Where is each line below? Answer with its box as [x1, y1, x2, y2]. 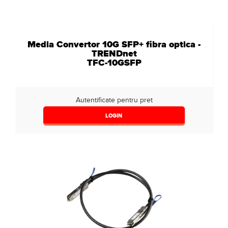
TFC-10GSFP [87, 56, 141, 69]
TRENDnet [91, 47, 137, 60]
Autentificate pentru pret [75, 96, 153, 104]
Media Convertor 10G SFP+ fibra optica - [27, 38, 201, 50]
